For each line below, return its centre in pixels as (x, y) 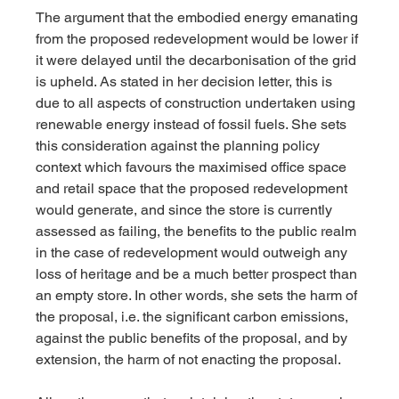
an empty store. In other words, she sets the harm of (199, 296)
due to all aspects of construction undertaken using (198, 103)
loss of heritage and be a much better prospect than (199, 274)
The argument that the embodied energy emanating (199, 18)
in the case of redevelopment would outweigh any (194, 253)
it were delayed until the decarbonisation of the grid (198, 61)
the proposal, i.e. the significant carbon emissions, (194, 317)
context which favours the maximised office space (193, 167)
